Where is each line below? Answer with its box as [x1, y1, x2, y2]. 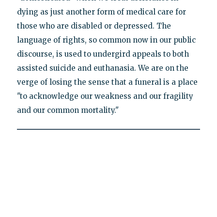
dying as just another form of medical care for [16, 7, 186, 16]
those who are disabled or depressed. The [16, 21, 171, 31]
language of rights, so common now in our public [16, 35, 196, 45]
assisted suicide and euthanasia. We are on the [16, 63, 188, 73]
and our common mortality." [16, 105, 119, 115]
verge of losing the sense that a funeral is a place [16, 77, 198, 87]
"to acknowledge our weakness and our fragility [16, 91, 193, 101]
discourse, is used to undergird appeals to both [16, 49, 189, 59]
